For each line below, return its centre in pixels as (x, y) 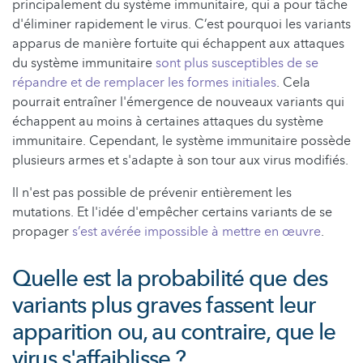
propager (42, 232)
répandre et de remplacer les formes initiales (144, 83)
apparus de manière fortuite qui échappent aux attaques (178, 44)
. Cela (293, 83)
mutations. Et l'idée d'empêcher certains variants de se (172, 213)
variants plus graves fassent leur (164, 306)
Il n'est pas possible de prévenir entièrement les (152, 193)
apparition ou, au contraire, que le (174, 333)
